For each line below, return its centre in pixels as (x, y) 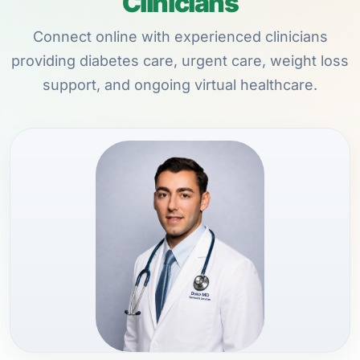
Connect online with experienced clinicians (180, 37)
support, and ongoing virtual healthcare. (180, 85)
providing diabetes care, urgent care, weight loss (180, 61)
